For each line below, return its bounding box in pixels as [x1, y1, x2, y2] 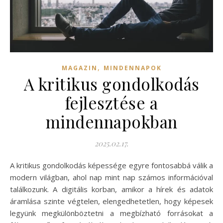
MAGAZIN [61, 64, 98, 73]
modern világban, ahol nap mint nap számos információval [10, 172, 213, 183]
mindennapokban [45, 111, 178, 133]
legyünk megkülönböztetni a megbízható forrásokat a [10, 208, 213, 219]
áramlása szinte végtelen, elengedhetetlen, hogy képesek [10, 196, 213, 207]
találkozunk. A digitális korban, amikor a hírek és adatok [10, 184, 213, 195]
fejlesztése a [65, 92, 158, 114]
